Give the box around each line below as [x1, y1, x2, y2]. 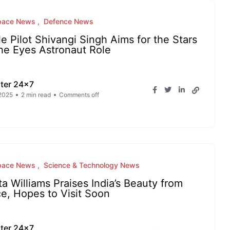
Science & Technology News [44, 161, 140, 169]
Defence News [44, 17, 93, 26]
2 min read [21, 91, 51, 99]
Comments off [59, 91, 99, 99]
